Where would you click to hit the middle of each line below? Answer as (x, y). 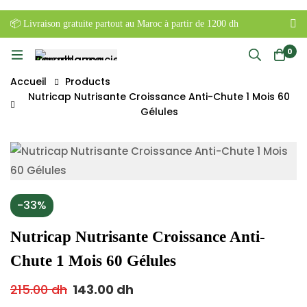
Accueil (28, 82)
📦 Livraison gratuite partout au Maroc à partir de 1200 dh (124, 24)
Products (88, 82)
